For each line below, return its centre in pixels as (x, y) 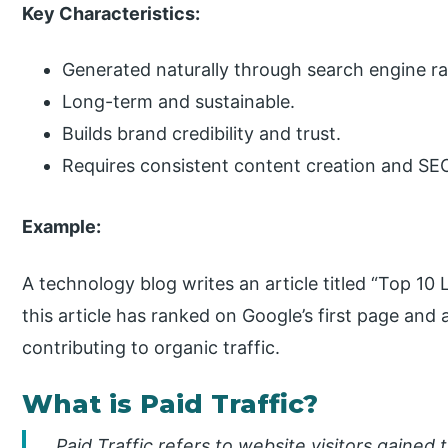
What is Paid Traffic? (170, 404)
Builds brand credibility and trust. (202, 134)
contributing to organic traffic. (151, 348)
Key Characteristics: (111, 13)
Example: (62, 227)
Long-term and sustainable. (179, 102)
